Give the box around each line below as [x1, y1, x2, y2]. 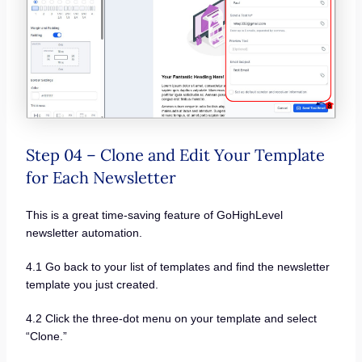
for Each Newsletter [25, 167, 176, 188]
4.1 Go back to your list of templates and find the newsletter [25, 259, 330, 273]
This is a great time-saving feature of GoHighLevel [25, 208, 283, 222]
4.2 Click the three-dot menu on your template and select [25, 311, 317, 325]
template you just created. [25, 277, 158, 291]
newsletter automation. [25, 226, 142, 240]
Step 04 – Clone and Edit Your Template [25, 145, 325, 166]
